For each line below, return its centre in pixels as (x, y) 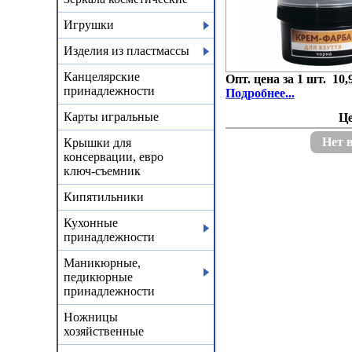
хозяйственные (104, 331)
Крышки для (97, 143)
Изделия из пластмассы (126, 51)
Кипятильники (104, 197)
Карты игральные (111, 117)
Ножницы (91, 317)
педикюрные (98, 277)
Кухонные (91, 223)
